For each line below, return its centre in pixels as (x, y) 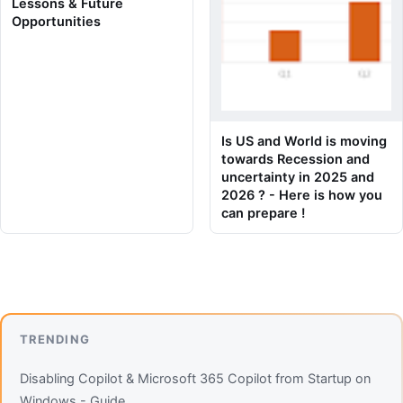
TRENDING (54, 340)
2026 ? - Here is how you (302, 195)
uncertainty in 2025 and (298, 177)
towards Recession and (296, 159)
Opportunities (56, 21)
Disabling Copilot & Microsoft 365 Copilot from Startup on (195, 379)
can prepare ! (263, 213)
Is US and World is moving (304, 141)
